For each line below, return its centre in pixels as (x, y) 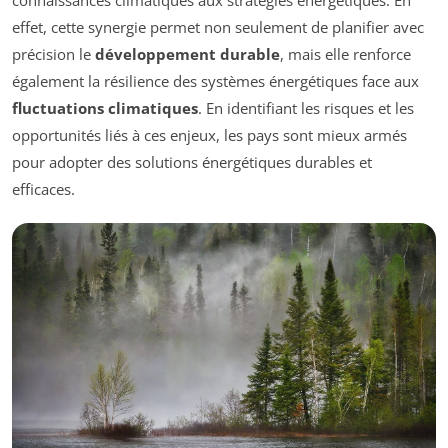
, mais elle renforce (345, 54)
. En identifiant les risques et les (306, 108)
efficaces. (43, 189)
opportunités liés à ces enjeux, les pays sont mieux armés (209, 135)
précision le (53, 54)
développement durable (187, 54)
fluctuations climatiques (105, 108)
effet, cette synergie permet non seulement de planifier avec (218, 27)
